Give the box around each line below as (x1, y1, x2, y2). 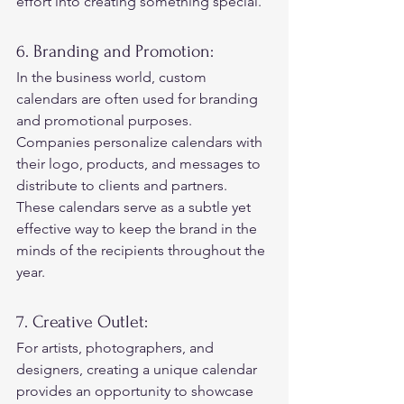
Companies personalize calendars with (16, 133, 266, 151)
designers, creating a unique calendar (16, 360, 261, 378)
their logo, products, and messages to (16, 154, 264, 172)
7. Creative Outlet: (16, 311, 152, 332)
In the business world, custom (16, 68, 210, 86)
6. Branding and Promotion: (16, 41, 218, 61)
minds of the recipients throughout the (16, 241, 269, 259)
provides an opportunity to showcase (16, 381, 257, 399)
